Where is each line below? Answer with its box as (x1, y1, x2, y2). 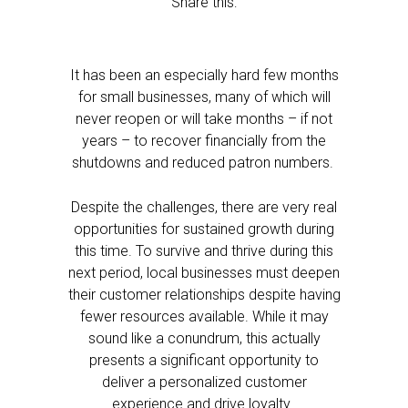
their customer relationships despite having (67, 286, 341, 303)
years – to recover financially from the (82, 132, 326, 149)
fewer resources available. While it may (79, 308, 329, 325)
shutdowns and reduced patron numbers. (71, 154, 337, 171)
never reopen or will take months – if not (76, 110, 332, 127)
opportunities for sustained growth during (74, 220, 334, 238)
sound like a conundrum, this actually (87, 330, 321, 347)
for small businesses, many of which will (77, 88, 331, 106)
